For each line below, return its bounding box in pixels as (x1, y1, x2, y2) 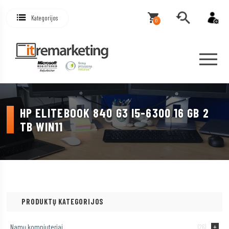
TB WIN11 (19, 119, 63, 134)
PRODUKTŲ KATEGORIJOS (21, 197, 104, 206)
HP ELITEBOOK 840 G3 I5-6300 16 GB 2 (19, 105, 209, 121)
